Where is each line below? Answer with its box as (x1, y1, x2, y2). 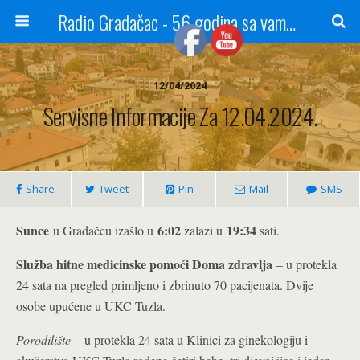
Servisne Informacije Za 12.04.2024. (43, 99, 317, 133)
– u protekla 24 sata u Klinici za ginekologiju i (75, 331, 308, 348)
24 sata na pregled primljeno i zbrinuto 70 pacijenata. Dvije (16, 276, 313, 293)
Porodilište (16, 331, 75, 348)
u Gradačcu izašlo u (49, 222, 157, 239)
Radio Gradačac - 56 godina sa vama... (285, 7, 296, 36)
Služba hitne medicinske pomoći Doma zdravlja (16, 255, 272, 273)
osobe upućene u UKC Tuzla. (16, 297, 166, 314)
